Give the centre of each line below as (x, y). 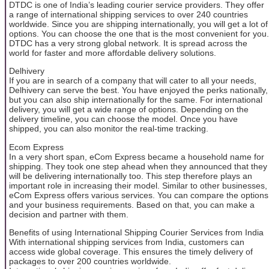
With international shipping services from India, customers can (127, 242)
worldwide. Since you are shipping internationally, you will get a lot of (138, 24)
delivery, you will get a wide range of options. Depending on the (129, 110)
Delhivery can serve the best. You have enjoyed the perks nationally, (138, 90)
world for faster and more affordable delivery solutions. (113, 53)
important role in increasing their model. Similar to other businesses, (138, 185)
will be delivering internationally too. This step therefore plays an (131, 176)
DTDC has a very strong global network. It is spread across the (128, 43)
